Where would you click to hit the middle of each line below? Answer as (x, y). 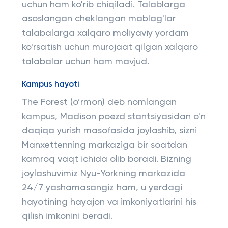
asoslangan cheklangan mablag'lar (98, 19)
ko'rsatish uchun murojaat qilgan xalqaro (110, 47)
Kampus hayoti (50, 84)
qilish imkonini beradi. (67, 216)
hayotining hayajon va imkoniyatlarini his (109, 202)
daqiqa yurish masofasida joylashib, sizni (109, 131)
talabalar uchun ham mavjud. (85, 62)
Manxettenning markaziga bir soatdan (104, 145)
